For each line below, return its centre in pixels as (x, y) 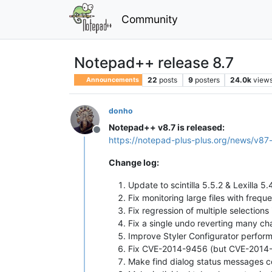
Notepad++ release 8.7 (154, 62)
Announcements (112, 80)
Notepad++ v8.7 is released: (167, 127)
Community (149, 19)
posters (207, 80)
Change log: (134, 162)
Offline (111, 136)
